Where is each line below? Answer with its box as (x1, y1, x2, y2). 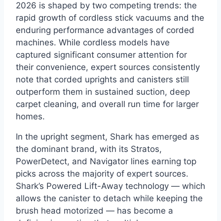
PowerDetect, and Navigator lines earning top (16, 156, 196, 166)
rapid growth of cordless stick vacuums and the (16, 13, 204, 23)
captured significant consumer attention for (16, 50, 187, 60)
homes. (16, 111, 45, 122)
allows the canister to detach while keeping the (16, 193, 203, 203)
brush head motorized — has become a (16, 205, 173, 216)
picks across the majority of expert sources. (16, 168, 188, 179)
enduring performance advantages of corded (16, 25, 194, 36)
